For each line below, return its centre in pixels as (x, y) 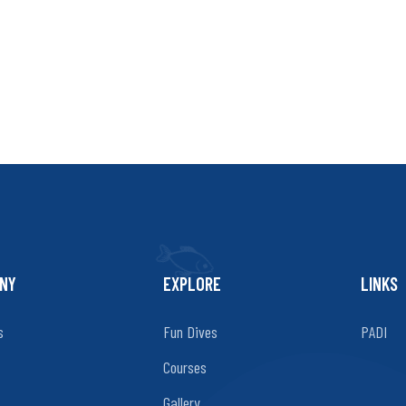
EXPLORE (192, 284)
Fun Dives (190, 332)
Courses (185, 367)
